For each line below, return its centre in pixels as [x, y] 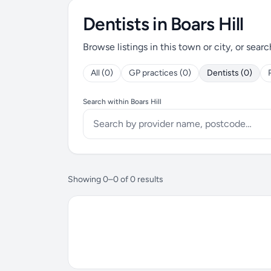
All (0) [102, 73]
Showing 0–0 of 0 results [116, 179]
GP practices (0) [160, 73]
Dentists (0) [230, 73]
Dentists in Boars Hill [163, 24]
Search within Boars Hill [122, 102]
